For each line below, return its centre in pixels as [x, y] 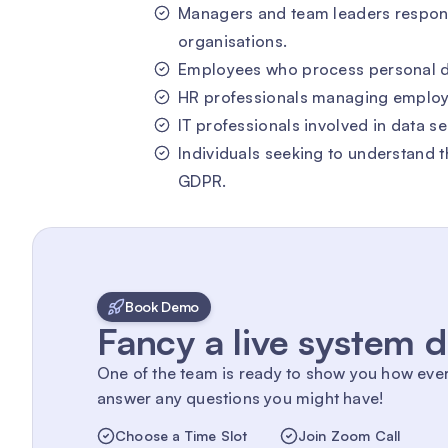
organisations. [233, 41]
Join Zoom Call [349, 435]
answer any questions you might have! [240, 398]
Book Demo [162, 306]
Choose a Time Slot [181, 435]
